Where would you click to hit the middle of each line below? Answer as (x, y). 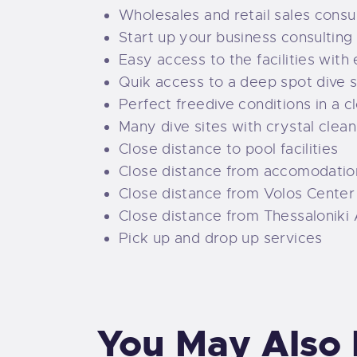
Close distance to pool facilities (229, 149)
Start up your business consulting (236, 38)
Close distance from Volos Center (237, 194)
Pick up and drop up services (221, 239)
